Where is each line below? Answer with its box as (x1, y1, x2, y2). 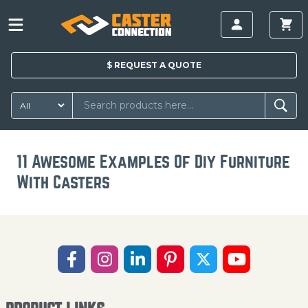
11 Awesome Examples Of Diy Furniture (16, 153, 290, 170)
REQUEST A (114, 59, 166, 70)
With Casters (16, 173, 110, 191)
